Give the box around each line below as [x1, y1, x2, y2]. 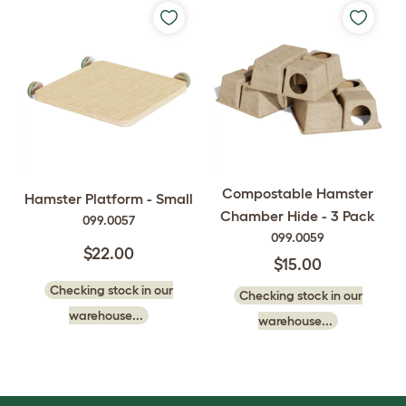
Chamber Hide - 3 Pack [220, 208, 375, 224]
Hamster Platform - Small [24, 190, 193, 208]
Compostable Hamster [222, 185, 373, 201]
